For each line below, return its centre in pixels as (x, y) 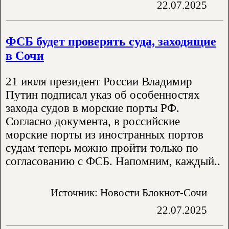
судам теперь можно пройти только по (102, 148)
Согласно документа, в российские (93, 121)
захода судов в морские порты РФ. (93, 108)
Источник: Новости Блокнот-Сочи (129, 192)
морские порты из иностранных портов (105, 134)
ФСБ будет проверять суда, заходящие (111, 41)
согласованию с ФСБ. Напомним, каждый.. (113, 161)
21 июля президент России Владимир (99, 81)
